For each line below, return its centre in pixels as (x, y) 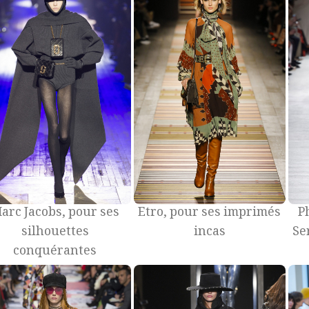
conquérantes (55, 252)
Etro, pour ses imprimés (210, 213)
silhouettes (55, 233)
